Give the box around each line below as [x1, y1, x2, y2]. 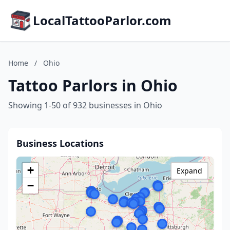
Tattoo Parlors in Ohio [8, 75, 178, 96]
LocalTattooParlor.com [33, 12, 171, 29]
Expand [177, 166, 202, 176]
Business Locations [16, 137, 104, 149]
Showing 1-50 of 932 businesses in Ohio [8, 100, 162, 111]
